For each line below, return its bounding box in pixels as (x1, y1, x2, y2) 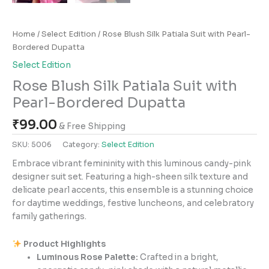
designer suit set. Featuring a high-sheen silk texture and (12, 171, 248, 182)
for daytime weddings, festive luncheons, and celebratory (12, 198, 254, 208)
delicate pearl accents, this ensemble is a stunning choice (12, 184, 253, 195)
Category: (62, 140, 101, 150)
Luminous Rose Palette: (37, 252, 139, 262)
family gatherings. (12, 211, 86, 222)
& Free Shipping (59, 121, 125, 131)
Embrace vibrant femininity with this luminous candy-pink (12, 158, 251, 169)
